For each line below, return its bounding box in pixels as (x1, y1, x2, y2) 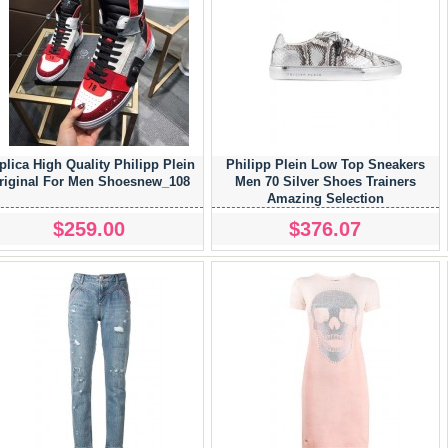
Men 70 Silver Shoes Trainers (234, 173, 416, 189)
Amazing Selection (266, 190, 384, 206)
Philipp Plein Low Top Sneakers (225, 156, 425, 172)
